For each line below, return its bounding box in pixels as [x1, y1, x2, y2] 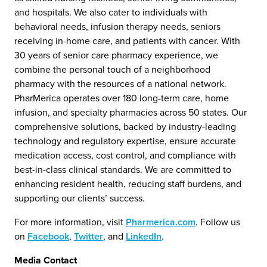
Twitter [74, 229, 103, 243]
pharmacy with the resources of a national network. [14, 77, 226, 91]
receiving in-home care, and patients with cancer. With [14, 34, 240, 48]
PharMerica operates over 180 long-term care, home [14, 91, 229, 105]
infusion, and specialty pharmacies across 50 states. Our [14, 105, 247, 119]
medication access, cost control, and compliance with [14, 148, 236, 162]
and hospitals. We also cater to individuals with [14, 5, 207, 19]
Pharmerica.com [126, 215, 195, 229]
